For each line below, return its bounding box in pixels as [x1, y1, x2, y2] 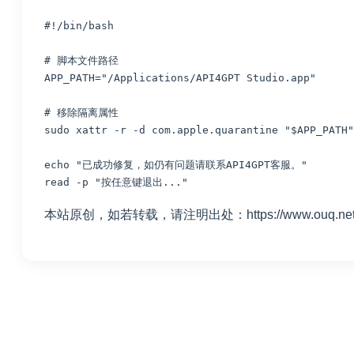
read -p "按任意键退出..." [44, 175, 188, 188]
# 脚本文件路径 [44, 54, 119, 66]
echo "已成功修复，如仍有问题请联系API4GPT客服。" [44, 158, 307, 171]
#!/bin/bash [44, 19, 114, 32]
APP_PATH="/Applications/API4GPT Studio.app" [44, 71, 316, 84]
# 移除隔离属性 [44, 106, 119, 119]
